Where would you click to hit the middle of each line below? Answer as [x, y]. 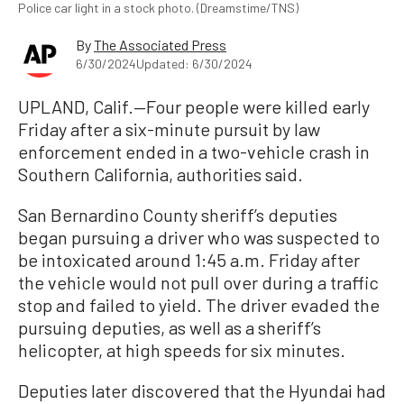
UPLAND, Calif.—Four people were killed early [194, 107]
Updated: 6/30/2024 [194, 64]
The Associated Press [160, 45]
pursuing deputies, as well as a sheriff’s [170, 328]
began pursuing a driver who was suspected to [199, 238]
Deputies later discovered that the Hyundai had [202, 391]
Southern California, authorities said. [161, 174]
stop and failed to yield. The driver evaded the [199, 305]
